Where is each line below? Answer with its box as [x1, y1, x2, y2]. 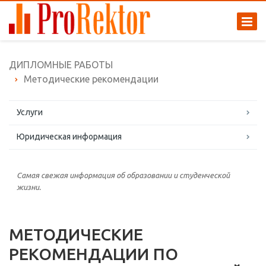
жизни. [17, 183, 41, 191]
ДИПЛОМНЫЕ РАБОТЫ [9, 59, 113, 70]
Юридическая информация [17, 132, 122, 141]
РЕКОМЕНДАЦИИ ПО [9, 245, 178, 263]
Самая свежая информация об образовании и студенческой [17, 171, 230, 179]
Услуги [17, 107, 43, 117]
